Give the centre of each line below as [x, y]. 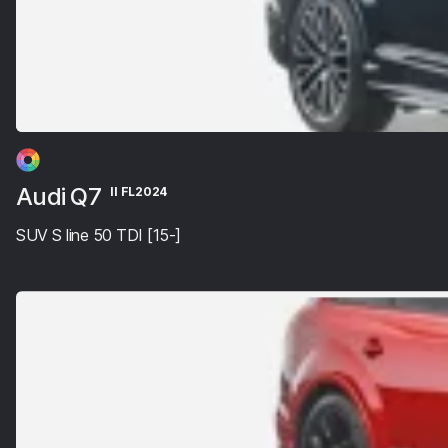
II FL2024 [139, 191]
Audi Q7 [61, 196]
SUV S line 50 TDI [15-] [98, 235]
